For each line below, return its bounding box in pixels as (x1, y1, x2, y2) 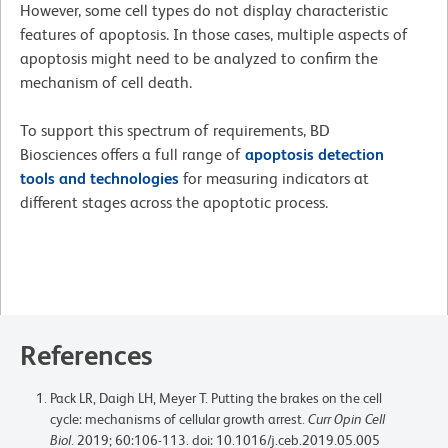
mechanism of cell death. (20, 72, 192, 92)
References (20, 338, 153, 371)
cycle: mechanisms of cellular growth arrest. (50, 410, 308, 427)
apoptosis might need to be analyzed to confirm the (20, 48, 378, 68)
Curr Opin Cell (308, 410, 385, 427)
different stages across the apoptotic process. (20, 192, 332, 212)
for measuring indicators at (179, 168, 369, 188)
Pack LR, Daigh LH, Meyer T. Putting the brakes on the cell (50, 389, 382, 406)
